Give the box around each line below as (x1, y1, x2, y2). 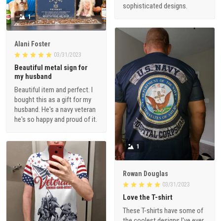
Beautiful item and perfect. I (14, 85, 93, 95)
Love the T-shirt (123, 193, 173, 202)
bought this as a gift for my (14, 95, 91, 105)
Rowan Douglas (123, 170, 168, 178)
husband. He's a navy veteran (14, 105, 96, 114)
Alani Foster (14, 40, 50, 48)
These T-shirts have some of (123, 206, 203, 216)
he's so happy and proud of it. (14, 115, 97, 124)
